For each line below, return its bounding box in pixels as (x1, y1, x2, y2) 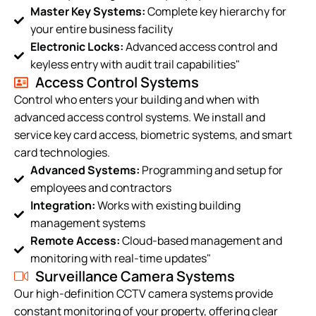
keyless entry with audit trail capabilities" (30, 56, 240, 73)
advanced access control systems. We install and (14, 109, 265, 126)
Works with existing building (95, 197, 241, 214)
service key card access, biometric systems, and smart (14, 127, 292, 143)
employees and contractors (30, 180, 171, 196)
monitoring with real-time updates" (30, 250, 211, 267)
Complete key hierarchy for (145, 4, 286, 20)
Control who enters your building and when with (14, 92, 260, 108)
